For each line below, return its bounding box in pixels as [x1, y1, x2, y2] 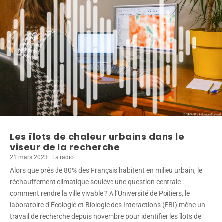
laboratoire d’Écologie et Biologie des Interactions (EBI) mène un [10, 200, 205, 209]
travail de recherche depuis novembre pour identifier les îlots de [10, 212, 201, 220]
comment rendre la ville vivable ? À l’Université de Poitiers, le [10, 189, 190, 197]
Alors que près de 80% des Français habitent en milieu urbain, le [10, 166, 202, 174]
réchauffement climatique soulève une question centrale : [10, 177, 184, 186]
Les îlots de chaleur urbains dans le [10, 130, 184, 143]
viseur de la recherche [10, 140, 120, 153]
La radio [52, 153, 74, 161]
